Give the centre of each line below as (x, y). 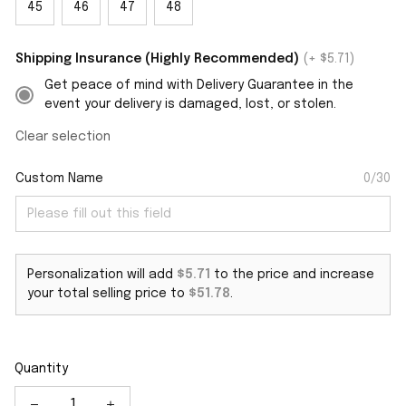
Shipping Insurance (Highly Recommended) (157, 59)
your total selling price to (108, 294)
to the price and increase (292, 275)
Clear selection (63, 137)
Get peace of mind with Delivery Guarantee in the (199, 85)
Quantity (41, 369)
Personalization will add (102, 275)
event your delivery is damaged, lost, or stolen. (190, 104)
